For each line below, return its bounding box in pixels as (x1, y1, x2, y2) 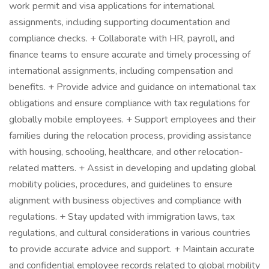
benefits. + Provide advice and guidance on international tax (9, 80, 256, 94)
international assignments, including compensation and (9, 64, 233, 77)
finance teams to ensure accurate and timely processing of (9, 48, 250, 61)
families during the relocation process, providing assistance (9, 129, 252, 142)
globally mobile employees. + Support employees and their (9, 113, 256, 126)
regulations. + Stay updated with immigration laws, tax (9, 210, 235, 223)
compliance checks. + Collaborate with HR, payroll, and (9, 32, 235, 45)
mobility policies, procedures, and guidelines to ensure (9, 178, 232, 191)
